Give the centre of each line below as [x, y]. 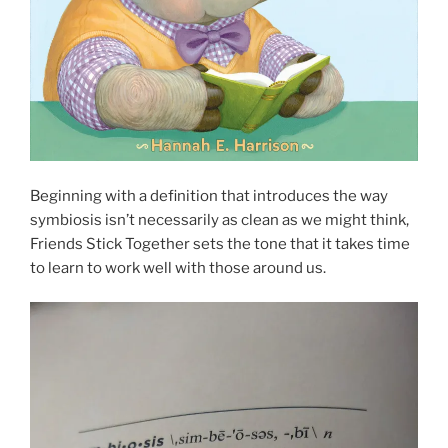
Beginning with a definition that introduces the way [209, 195]
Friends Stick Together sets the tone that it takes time [220, 243]
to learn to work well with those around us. [178, 267]
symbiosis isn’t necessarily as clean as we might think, [219, 219]
